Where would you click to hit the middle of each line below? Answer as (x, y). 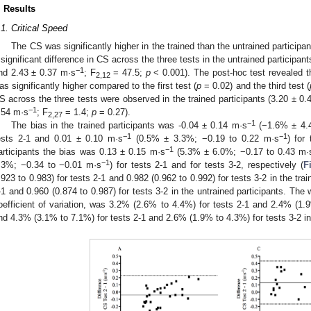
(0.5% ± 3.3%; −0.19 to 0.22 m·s (205, 138)
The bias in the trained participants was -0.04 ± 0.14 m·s (129, 125)
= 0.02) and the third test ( (255, 85)
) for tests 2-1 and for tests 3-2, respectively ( (207, 165)
